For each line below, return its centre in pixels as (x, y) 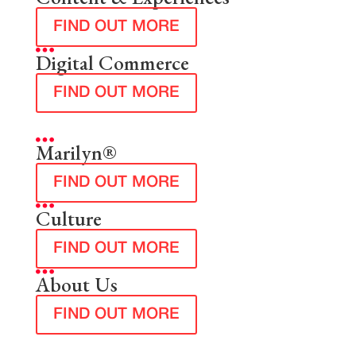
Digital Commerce (112, 63)
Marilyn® (76, 153)
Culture (68, 219)
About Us (76, 285)
